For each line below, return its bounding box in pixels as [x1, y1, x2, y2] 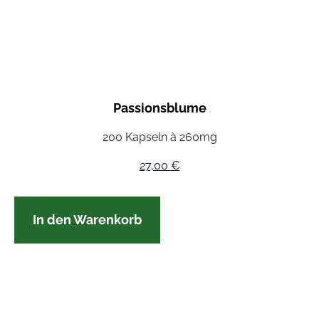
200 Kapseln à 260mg [102, 130, 217, 144]
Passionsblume [113, 100, 206, 115]
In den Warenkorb [33, 211, 142, 227]
